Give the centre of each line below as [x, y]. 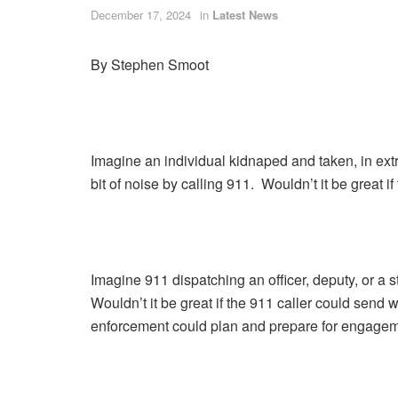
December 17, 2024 [141, 15]
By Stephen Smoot [150, 64]
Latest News [245, 15]
